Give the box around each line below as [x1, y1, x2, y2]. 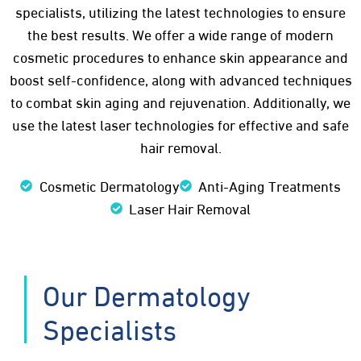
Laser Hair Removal [129, 194, 251, 221]
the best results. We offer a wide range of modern [27, 20, 334, 47]
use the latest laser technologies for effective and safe [12, 110, 349, 137]
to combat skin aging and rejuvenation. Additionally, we [10, 88, 351, 114]
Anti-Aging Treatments [198, 172, 342, 198]
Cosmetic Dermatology [39, 172, 180, 198]
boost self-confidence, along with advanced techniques [9, 65, 352, 92]
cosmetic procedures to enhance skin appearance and [13, 43, 348, 69]
